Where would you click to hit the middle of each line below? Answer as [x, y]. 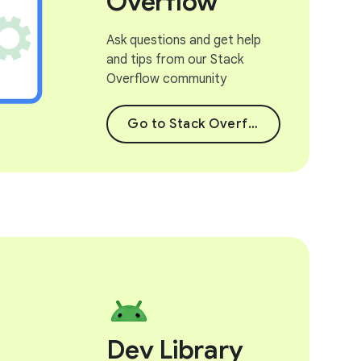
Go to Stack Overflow [188, 124]
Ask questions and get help [184, 40]
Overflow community [166, 79]
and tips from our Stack [175, 59]
